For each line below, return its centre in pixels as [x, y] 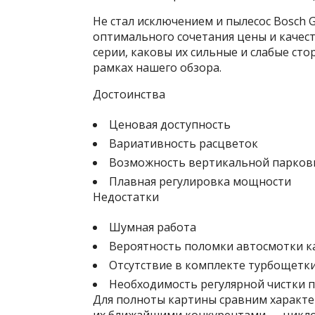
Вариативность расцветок [184, 143]
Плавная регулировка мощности [200, 181]
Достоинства [129, 94]
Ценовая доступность [170, 124]
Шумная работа [153, 227]
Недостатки [126, 197]
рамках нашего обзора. [157, 67]
